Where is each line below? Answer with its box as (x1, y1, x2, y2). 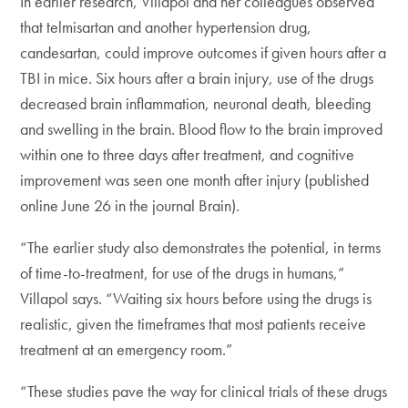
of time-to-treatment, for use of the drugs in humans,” (20, 262, 345, 283)
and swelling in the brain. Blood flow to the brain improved (20, 118, 383, 139)
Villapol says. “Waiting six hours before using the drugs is (20, 288, 372, 309)
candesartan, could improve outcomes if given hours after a (20, 42, 387, 63)
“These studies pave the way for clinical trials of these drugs (20, 381, 388, 402)
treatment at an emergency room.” (20, 339, 233, 360)
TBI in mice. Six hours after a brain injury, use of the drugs (20, 67, 374, 88)
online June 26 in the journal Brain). (20, 195, 240, 216)
